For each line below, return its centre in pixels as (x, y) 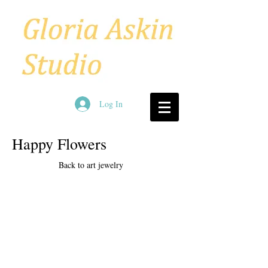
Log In (111, 104)
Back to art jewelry (91, 165)
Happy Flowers (59, 144)
